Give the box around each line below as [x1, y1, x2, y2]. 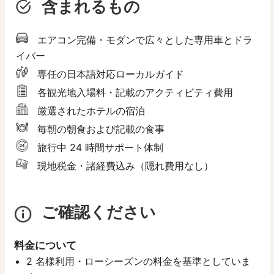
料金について [13, 239, 76, 251]
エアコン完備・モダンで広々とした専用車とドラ [37, 33, 253, 46]
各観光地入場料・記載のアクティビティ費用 [37, 86, 233, 98]
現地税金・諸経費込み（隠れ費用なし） [37, 159, 213, 172]
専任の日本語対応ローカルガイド [37, 67, 184, 80]
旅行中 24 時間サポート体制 [37, 141, 163, 154]
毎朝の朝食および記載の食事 [37, 122, 165, 135]
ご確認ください [41, 202, 156, 221]
